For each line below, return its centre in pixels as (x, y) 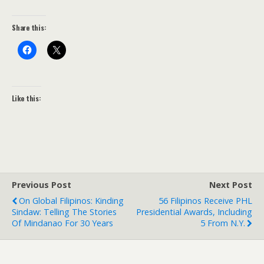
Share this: (29, 27)
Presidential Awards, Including (194, 212)
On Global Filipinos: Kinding (71, 200)
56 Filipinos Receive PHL (205, 200)
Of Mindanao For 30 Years (62, 223)
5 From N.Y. (223, 223)
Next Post (231, 184)
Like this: (27, 98)
